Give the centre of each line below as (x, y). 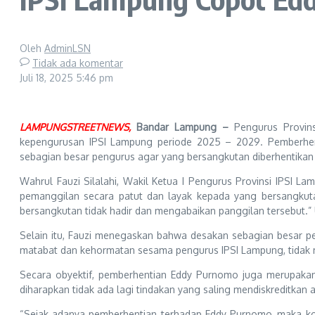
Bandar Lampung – (185, 127)
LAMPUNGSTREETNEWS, (75, 127)
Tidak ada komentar (78, 63)
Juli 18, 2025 (48, 77)
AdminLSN (67, 48)
